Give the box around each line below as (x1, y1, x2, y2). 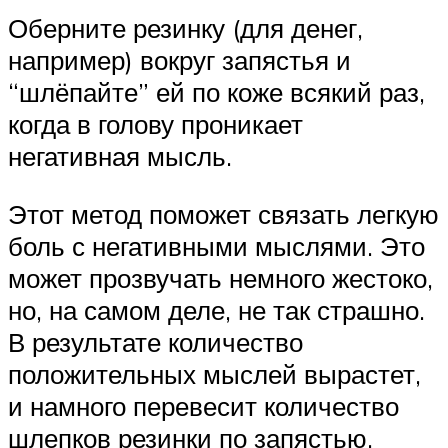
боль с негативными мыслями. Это (8, 229, 425, 262)
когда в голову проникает (8, 108, 303, 141)
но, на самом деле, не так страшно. (8, 293, 425, 326)
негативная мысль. (8, 140, 232, 173)
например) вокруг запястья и (8, 44, 351, 77)
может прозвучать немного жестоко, (8, 261, 433, 294)
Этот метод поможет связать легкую (8, 197, 439, 230)
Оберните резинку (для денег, (8, 12, 363, 45)
